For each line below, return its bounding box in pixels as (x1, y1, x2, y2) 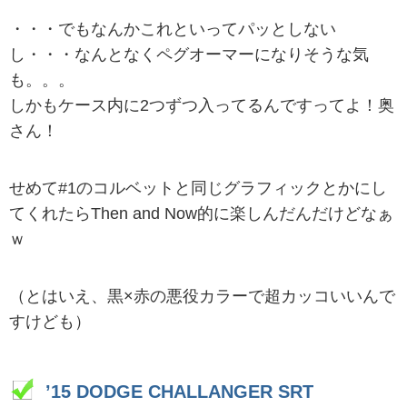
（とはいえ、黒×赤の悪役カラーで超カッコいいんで (9, 286, 395, 305)
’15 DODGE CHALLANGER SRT (45, 382, 313, 402)
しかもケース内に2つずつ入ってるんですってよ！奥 (9, 95, 394, 114)
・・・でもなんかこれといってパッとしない (9, 19, 336, 38)
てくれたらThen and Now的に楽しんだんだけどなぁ (9, 203, 393, 223)
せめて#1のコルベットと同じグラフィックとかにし (9, 178, 387, 197)
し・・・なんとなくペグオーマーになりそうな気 (9, 45, 369, 64)
